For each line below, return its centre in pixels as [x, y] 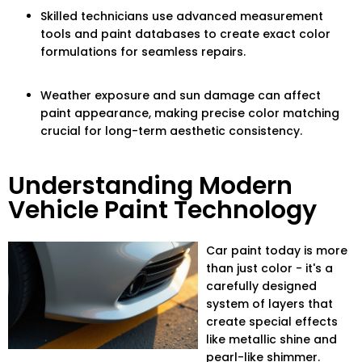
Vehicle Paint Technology [162, 210]
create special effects [272, 322]
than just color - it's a [270, 269]
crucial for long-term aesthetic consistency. [171, 131]
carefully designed [262, 286]
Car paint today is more [277, 251]
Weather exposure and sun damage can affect [181, 96]
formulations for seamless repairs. [143, 52]
